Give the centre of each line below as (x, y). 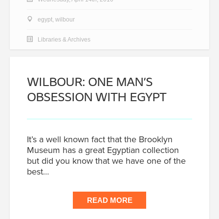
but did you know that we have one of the (106, 161)
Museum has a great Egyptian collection (103, 150)
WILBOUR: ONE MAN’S (90, 81)
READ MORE (109, 200)
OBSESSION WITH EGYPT (97, 96)
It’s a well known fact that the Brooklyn (100, 139)
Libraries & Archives (64, 39)
